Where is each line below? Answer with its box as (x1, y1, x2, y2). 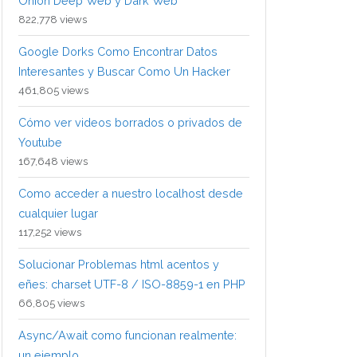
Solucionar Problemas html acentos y (18, 257, 219, 272)
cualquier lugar (18, 206, 98, 221)
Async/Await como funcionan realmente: (18, 328, 237, 343)
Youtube (18, 135, 62, 150)
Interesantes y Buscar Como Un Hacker (18, 65, 230, 79)
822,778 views (18, 14, 87, 26)
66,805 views (18, 297, 84, 310)
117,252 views (18, 226, 81, 239)
